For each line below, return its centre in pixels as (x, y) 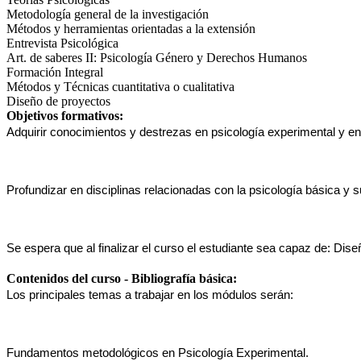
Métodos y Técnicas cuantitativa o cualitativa (120, 86)
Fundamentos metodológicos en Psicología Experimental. (158, 353)
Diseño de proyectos (58, 101)
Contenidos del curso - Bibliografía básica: (123, 278)
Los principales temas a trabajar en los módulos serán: (150, 295)
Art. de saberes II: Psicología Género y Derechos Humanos (157, 57)
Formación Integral (55, 72)
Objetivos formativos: (66, 115)
